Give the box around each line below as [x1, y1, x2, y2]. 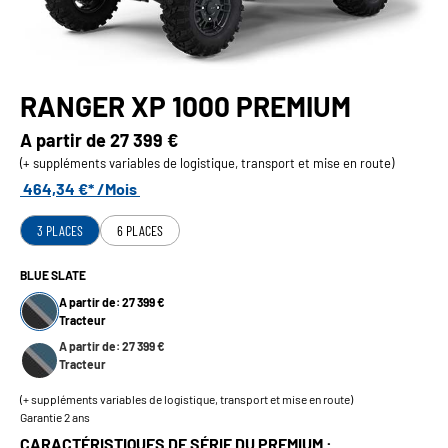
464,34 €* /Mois [23, 178, 137, 198]
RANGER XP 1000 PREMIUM [20, 88, 351, 123]
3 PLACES [37, 221, 83, 239]
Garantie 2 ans [20, 409, 90, 424]
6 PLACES [117, 221, 163, 239]
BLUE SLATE [20, 267, 86, 282]
